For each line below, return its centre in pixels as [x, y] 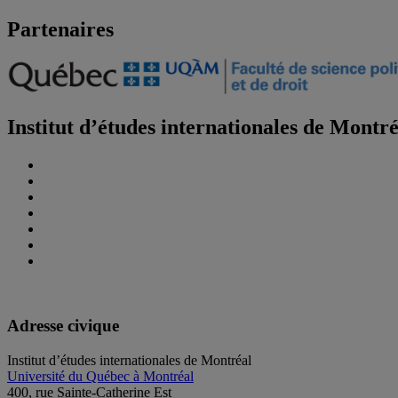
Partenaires [60, 29]
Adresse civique [63, 326]
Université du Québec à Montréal [100, 376]
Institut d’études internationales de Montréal [129, 360]
